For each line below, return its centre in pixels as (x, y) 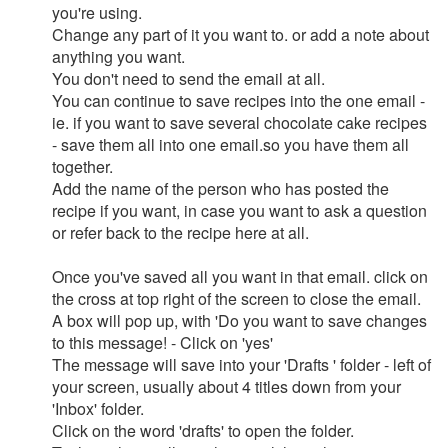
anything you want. (118, 56)
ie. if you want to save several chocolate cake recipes (239, 122)
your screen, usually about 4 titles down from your (226, 386)
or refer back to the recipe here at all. (180, 232)
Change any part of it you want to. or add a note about (240, 34)
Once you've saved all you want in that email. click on (240, 276)
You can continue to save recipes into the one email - (238, 100)
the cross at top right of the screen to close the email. (236, 298)
